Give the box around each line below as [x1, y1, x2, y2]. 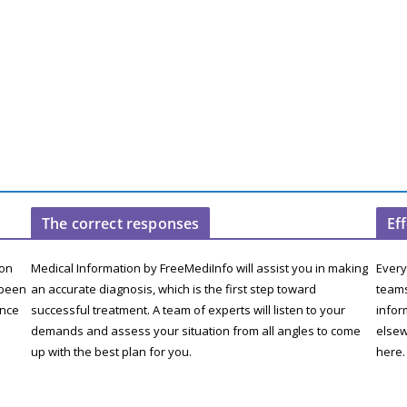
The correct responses [42, 213, 200, 233]
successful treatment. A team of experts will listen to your [31, 302, 345, 318]
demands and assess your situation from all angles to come [31, 323, 361, 339]
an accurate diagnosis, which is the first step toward [31, 281, 316, 297]
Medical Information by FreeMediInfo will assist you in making [31, 260, 368, 276]
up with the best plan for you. [31, 343, 192, 360]
